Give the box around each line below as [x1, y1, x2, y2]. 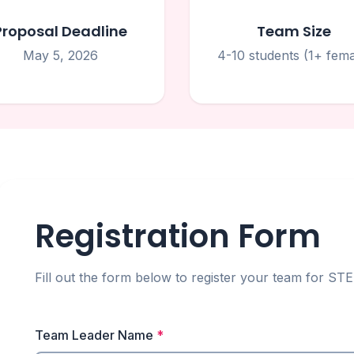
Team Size [257, 21, 331, 41]
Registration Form [35, 214, 321, 258]
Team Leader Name [35, 327, 156, 343]
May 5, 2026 [22, 47, 98, 63]
